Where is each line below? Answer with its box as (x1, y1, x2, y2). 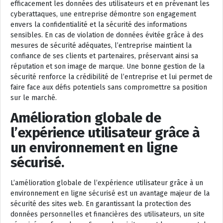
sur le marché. (10, 94, 57, 103)
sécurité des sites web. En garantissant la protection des (10, 200, 191, 209)
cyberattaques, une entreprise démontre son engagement (10, 10, 196, 19)
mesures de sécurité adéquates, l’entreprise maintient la (10, 41, 192, 50)
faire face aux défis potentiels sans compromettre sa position (10, 83, 207, 92)
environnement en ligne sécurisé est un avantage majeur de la (10, 189, 210, 198)
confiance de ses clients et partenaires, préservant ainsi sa (10, 52, 198, 61)
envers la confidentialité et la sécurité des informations (10, 20, 187, 29)
